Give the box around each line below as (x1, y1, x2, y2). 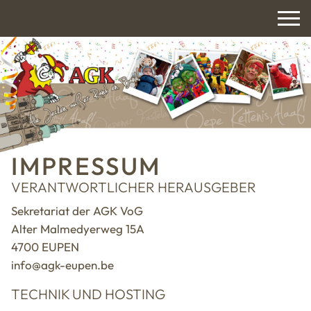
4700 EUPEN (11, 239, 79, 255)
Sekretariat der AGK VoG (11, 203, 143, 219)
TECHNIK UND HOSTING (11, 285, 165, 303)
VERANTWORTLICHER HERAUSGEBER (11, 178, 256, 196)
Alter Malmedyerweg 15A (11, 221, 144, 237)
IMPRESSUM (11, 151, 162, 182)
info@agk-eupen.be (11, 258, 114, 273)
